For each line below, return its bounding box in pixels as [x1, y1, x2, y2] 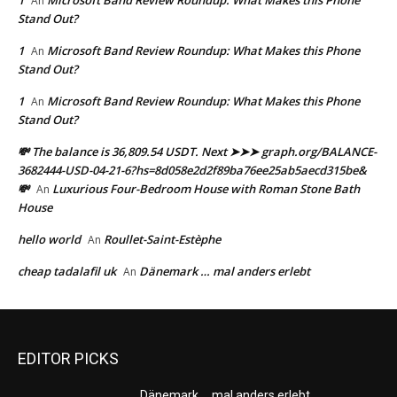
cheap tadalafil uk [18, 263, 116, 280]
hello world [18, 231, 81, 248]
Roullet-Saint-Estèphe [104, 231, 221, 248]
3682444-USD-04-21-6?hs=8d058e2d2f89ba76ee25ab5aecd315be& [18, 162, 367, 179]
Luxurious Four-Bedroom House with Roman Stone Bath [52, 181, 360, 198]
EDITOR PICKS [18, 349, 119, 369]
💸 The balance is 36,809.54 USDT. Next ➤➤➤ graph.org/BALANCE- [18, 144, 377, 160]
